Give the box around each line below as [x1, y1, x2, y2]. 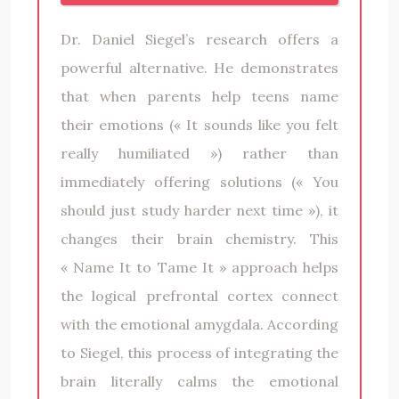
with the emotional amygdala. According [61, 314, 338, 333]
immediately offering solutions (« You [61, 172, 338, 191]
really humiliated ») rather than [61, 143, 338, 162]
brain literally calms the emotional [61, 371, 338, 390]
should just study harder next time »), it [61, 200, 338, 219]
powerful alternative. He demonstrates [61, 58, 338, 77]
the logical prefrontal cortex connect [61, 286, 338, 305]
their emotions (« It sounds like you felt [61, 115, 338, 134]
